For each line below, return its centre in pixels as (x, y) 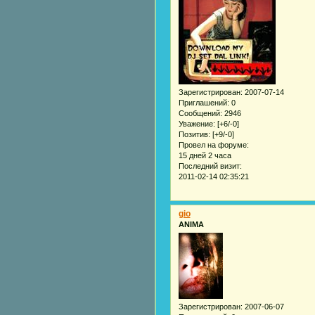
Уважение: (197, 124)
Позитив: (194, 135)
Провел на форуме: (213, 145)
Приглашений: (204, 103)
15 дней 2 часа (205, 156)
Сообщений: (200, 114)
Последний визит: (210, 166)
